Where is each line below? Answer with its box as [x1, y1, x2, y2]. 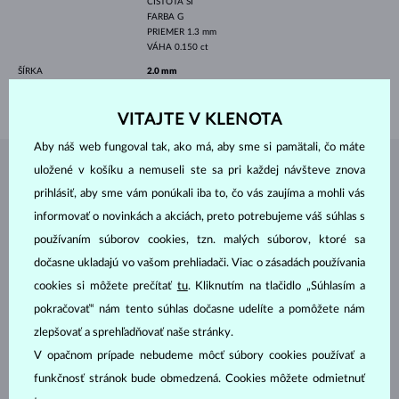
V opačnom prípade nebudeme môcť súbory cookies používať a [34, 350, 365, 362]
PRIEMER [146, 27, 187, 37]
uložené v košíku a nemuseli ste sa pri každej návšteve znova [34, 165, 365, 176]
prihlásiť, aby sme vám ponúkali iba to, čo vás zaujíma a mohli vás [34, 188, 365, 199]
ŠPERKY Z [61, 168, 153, 187]
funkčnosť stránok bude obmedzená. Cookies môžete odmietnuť [34, 373, 365, 385]
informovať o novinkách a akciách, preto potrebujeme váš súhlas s [34, 211, 365, 223]
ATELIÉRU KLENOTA [153, 168, 338, 187]
